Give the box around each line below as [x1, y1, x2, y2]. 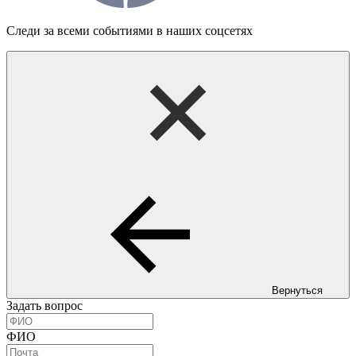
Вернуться [272, 284, 323, 296]
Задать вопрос [6, 299, 83, 312]
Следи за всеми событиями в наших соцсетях [6, 24, 253, 37]
